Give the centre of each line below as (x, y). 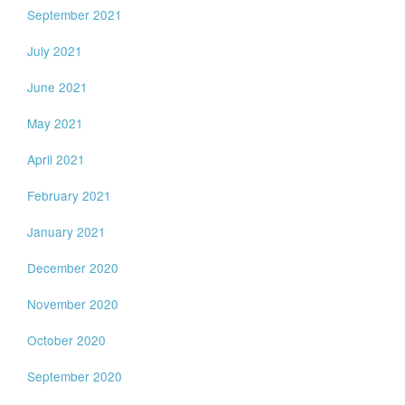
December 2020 (73, 268)
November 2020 (73, 304)
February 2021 (70, 195)
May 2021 (56, 123)
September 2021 (75, 14)
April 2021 (57, 159)
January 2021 (67, 231)
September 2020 (75, 376)
